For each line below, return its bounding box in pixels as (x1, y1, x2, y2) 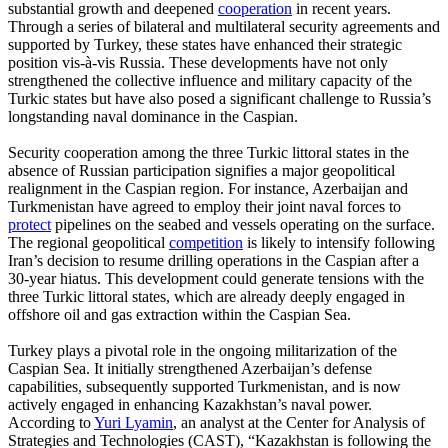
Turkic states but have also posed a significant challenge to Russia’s (8, 89, 431, 107)
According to (8, 413, 94, 431)
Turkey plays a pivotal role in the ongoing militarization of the (8, 341, 397, 359)
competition (169, 233, 243, 251)
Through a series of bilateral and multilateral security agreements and (8, 17, 440, 35)
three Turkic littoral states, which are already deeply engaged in (8, 287, 405, 305)
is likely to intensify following (243, 233, 435, 251)
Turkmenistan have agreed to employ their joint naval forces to (8, 197, 401, 215)
